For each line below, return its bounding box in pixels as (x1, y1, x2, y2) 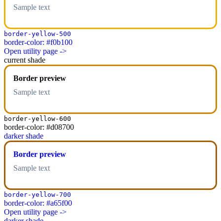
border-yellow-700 (4, 191, 71, 199)
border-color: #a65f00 (4, 199, 72, 208)
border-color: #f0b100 (4, 38, 73, 47)
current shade (4, 56, 45, 65)
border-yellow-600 (4, 115, 71, 123)
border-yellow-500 (4, 30, 71, 38)
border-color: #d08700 (4, 123, 74, 132)
